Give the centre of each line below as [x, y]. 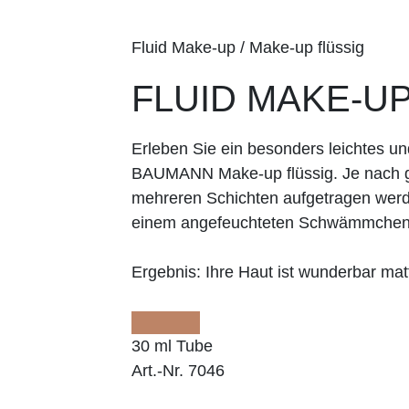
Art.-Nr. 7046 [178, 370]
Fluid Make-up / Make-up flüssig [248, 47]
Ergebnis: [166, 272]
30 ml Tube [172, 346]
